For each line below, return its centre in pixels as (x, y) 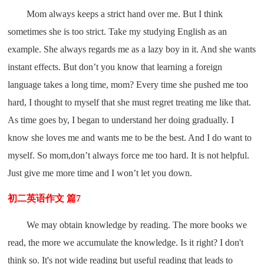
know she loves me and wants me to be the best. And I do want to (130, 137)
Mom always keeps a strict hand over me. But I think (125, 14)
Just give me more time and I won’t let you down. (100, 173)
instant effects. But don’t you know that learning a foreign (115, 67)
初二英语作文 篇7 (44, 198)
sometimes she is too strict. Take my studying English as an (118, 31)
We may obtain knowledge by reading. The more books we (137, 225)
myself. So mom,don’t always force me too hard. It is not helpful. (129, 155)
